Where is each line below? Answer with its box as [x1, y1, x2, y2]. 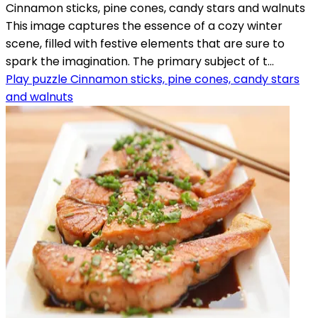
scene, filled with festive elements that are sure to [6, 35, 285, 52]
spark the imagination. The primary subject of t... [6, 53, 274, 70]
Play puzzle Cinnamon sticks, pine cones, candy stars [6, 70, 300, 87]
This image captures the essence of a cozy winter [6, 17, 283, 34]
